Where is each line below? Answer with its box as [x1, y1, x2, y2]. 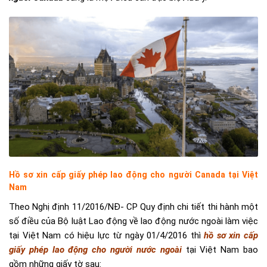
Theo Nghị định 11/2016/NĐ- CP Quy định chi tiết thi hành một [9, 201, 258, 213]
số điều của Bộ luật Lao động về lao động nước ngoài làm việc [9, 216, 258, 227]
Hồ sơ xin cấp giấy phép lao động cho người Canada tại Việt [9, 170, 258, 180]
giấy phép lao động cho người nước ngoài [9, 244, 182, 256]
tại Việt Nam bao [181, 244, 259, 256]
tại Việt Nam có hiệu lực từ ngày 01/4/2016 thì [9, 230, 204, 241]
